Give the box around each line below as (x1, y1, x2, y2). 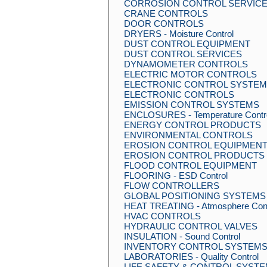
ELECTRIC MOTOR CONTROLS (124, 69, 257, 79)
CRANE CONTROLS (124, 8, 208, 18)
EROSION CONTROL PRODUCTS (124, 150, 265, 160)
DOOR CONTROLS (124, 18, 204, 29)
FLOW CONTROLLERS (124, 181, 219, 191)
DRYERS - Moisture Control (124, 29, 234, 39)
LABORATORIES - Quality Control (124, 252, 259, 262)
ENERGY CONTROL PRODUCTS (124, 120, 261, 130)
